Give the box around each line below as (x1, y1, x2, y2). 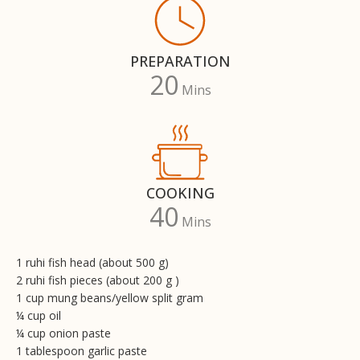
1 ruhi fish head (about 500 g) (16, 254, 169, 270)
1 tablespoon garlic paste (16, 342, 147, 358)
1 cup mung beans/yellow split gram (16, 289, 203, 305)
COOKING (145, 182, 215, 202)
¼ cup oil (16, 307, 61, 323)
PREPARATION (129, 51, 231, 71)
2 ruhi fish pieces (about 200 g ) (16, 272, 179, 288)
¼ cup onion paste (16, 325, 111, 341)
